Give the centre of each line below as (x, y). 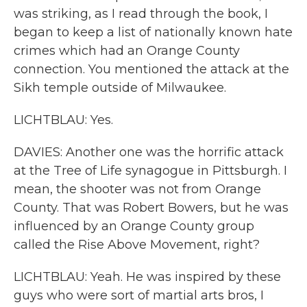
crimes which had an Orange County (127, 51)
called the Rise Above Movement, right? (137, 245)
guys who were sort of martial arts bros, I (139, 295)
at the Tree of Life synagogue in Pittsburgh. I (150, 171)
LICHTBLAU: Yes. (63, 120)
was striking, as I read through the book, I (141, 14)
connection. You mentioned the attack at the (151, 69)
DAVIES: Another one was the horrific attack (149, 152)
